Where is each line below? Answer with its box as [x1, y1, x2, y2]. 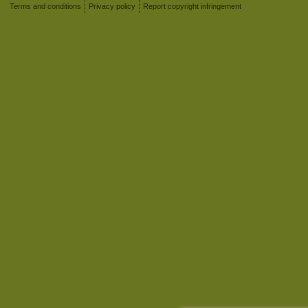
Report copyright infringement [143, 2, 241, 10]
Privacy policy [89, 2, 135, 10]
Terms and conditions [10, 2, 81, 10]
